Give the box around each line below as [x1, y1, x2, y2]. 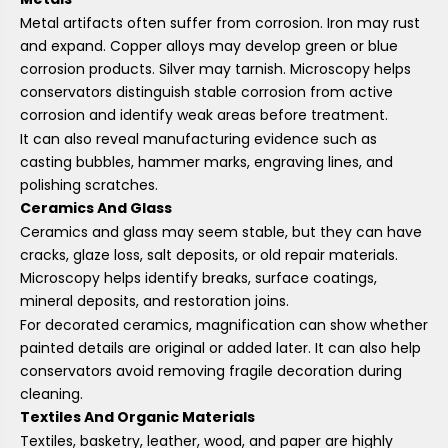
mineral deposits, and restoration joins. [20, 290, 289, 311]
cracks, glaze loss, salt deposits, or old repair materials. [20, 244, 398, 265]
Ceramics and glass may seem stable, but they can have [20, 221, 422, 242]
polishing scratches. [20, 175, 158, 196]
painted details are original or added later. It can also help [20, 338, 421, 359]
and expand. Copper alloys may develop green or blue [20, 35, 398, 56]
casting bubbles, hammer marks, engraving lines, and [20, 152, 393, 173]
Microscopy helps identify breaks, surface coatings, [20, 267, 377, 288]
